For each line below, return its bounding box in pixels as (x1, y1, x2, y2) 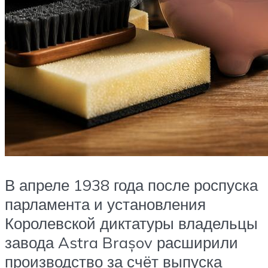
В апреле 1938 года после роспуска (5, 175, 258, 195)
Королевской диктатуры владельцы (5, 214, 258, 233)
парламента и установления (5, 194, 206, 214)
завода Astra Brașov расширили (5, 233, 238, 252)
